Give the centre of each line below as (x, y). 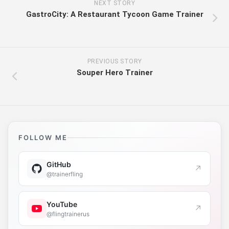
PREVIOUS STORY (114, 62)
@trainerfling (65, 174)
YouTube (62, 204)
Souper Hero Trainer (114, 73)
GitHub (59, 164)
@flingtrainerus (68, 214)
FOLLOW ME (43, 138)
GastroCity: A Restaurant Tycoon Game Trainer (114, 15)
